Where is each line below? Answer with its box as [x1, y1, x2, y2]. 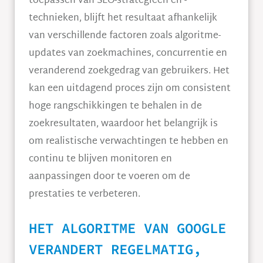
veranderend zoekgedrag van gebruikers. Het [29, 63, 230, 80]
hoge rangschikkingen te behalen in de [29, 98, 202, 115]
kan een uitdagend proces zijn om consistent [29, 80, 231, 97]
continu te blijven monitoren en [29, 151, 172, 168]
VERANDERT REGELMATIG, [29, 240, 201, 258]
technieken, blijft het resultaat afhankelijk [29, 10, 217, 27]
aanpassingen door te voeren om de [29, 168, 190, 186]
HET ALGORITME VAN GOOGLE [29, 219, 226, 237]
